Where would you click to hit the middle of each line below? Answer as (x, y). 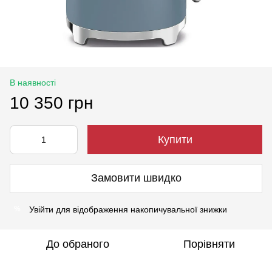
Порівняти (209, 244)
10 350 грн (51, 103)
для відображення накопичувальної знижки (140, 209)
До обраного (78, 244)
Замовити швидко (136, 178)
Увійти (41, 209)
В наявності (33, 82)
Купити (175, 139)
